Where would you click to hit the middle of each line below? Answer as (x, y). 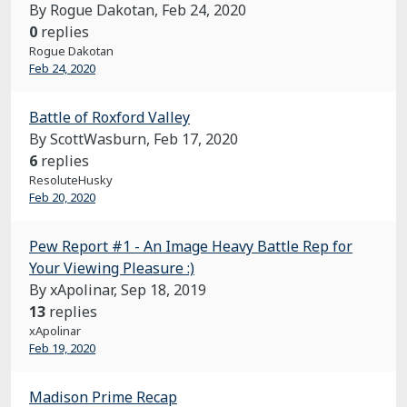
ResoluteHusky (71, 180)
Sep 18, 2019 (164, 290)
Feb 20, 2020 (62, 197)
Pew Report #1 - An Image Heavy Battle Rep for (191, 246)
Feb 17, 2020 (196, 139)
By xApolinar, (75, 290)
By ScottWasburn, (91, 139)
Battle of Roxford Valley (109, 117)
